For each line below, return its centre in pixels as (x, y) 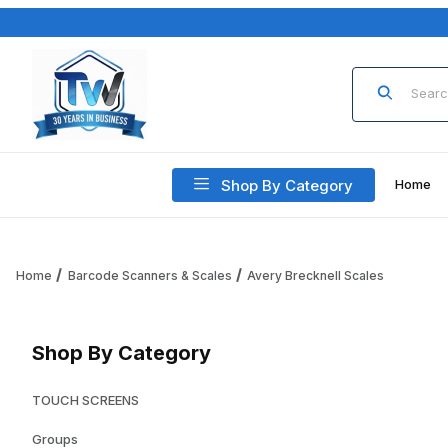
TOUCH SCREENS (85, 400)
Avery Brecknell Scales (316, 275)
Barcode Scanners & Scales (149, 275)
